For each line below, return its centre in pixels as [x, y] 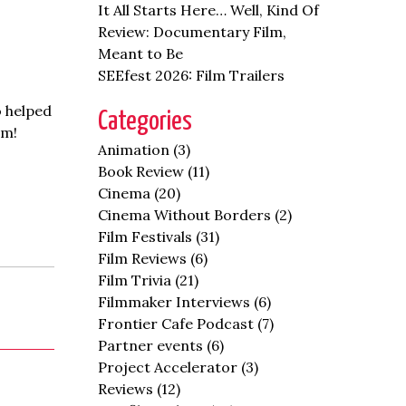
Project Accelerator [168, 367]
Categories [145, 121]
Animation [134, 150]
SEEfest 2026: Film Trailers [192, 75]
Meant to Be [141, 53]
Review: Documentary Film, [193, 32]
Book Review [141, 171]
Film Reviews [143, 258]
